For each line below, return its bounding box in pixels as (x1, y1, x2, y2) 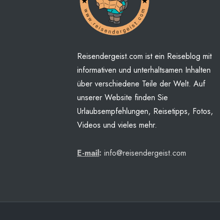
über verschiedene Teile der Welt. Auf (77, 78, 205, 90)
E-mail (77, 147, 99, 159)
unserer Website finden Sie (77, 92, 168, 104)
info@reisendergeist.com (104, 147, 186, 159)
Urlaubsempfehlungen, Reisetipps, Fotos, (77, 106, 213, 117)
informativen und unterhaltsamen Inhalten (77, 64, 211, 76)
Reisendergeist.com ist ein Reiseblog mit (77, 51, 212, 62)
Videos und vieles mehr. (77, 119, 157, 131)
